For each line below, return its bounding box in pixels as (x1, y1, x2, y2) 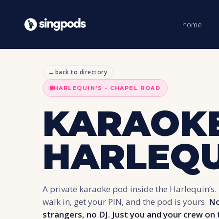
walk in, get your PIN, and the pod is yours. (43, 196, 209, 207)
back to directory (55, 68, 107, 77)
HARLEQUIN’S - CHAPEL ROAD (53, 85, 161, 92)
